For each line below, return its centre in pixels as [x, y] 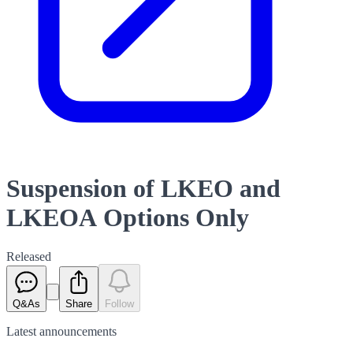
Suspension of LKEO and [143, 189]
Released [29, 256]
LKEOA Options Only [128, 218]
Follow [119, 303]
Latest [23, 331]
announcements [78, 331]
